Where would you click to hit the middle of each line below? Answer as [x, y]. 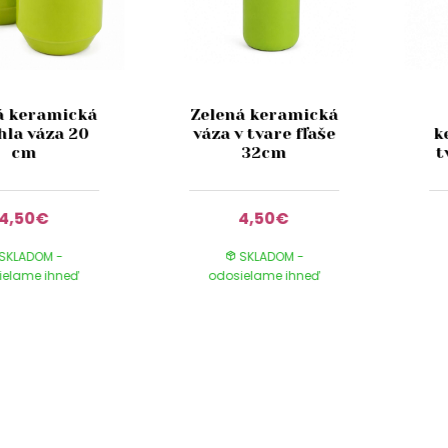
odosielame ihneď [264, 276]
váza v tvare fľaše [264, 133]
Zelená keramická [264, 114]
